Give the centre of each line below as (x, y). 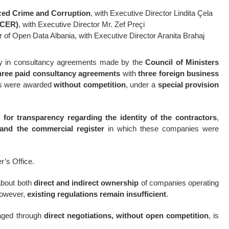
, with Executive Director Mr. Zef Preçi (82, 24)
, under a (142, 85)
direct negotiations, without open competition (126, 215)
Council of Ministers (182, 62)
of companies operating (179, 183)
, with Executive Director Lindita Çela (152, 13)
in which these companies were (162, 129)
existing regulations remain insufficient (97, 194)
